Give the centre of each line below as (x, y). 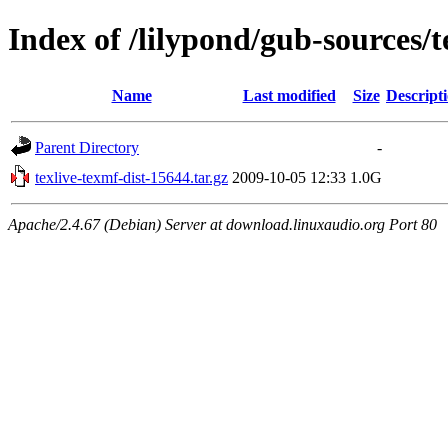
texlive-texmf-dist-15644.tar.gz (131, 177)
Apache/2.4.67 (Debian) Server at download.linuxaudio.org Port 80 (222, 224)
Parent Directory (87, 147)
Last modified (289, 95)
